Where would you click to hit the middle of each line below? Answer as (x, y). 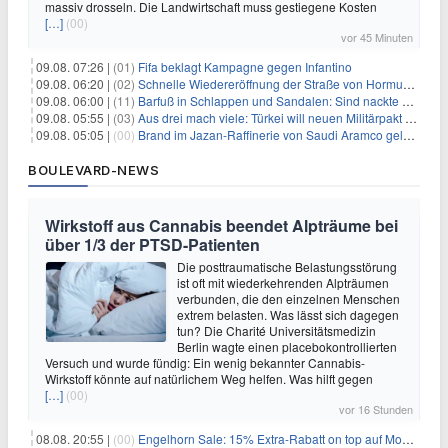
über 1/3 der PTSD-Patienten (152, 244)
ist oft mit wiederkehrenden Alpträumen (283, 282)
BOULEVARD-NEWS (93, 169)
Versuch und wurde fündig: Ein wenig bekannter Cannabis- (205, 362)
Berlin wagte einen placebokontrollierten (287, 346)
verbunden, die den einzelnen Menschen (288, 298)
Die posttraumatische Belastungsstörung (287, 266)
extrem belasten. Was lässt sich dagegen (288, 314)
